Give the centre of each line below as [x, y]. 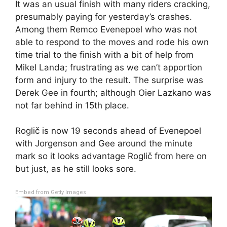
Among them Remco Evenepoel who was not [106, 29]
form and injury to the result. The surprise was [109, 80]
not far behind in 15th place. [72, 105]
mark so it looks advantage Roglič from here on [111, 156]
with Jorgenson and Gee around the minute [104, 144]
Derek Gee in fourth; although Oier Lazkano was [113, 92]
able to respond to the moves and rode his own [112, 42]
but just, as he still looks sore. [76, 169]
